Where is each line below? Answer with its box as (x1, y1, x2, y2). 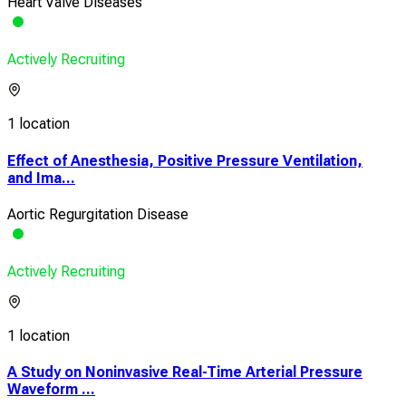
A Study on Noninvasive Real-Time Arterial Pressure (7, 363, 362, 382)
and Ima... (7, 169, 75, 187)
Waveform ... (7, 381, 95, 399)
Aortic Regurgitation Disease (7, 205, 188, 223)
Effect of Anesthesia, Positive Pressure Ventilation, (7, 151, 362, 169)
